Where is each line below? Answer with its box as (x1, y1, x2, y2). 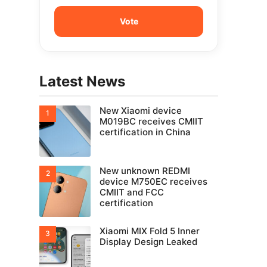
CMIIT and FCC (100, 187, 164, 198)
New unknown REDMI (100, 165, 190, 176)
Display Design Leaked (100, 236, 197, 247)
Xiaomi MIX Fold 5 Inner (100, 225, 200, 237)
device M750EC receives (100, 176, 207, 187)
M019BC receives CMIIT (100, 116, 203, 127)
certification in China (100, 126, 191, 138)
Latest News (39, 73, 125, 90)
